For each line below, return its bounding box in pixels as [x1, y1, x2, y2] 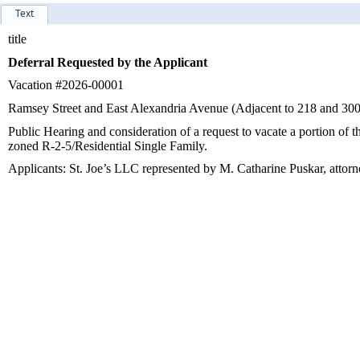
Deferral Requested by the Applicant [8, 55, 207, 69]
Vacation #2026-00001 [8, 78, 124, 92]
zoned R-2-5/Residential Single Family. [8, 138, 207, 153]
